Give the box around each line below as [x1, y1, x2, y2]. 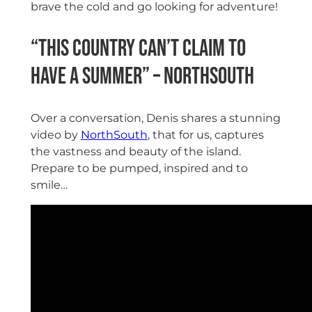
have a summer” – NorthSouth [30, 63, 254, 91]
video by [30, 127, 81, 141]
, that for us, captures [147, 127, 264, 141]
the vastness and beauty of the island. [30, 144, 244, 158]
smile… [30, 178, 68, 192]
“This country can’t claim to [30, 35, 246, 63]
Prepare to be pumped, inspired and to [30, 161, 248, 175]
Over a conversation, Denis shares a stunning [30, 111, 281, 125]
